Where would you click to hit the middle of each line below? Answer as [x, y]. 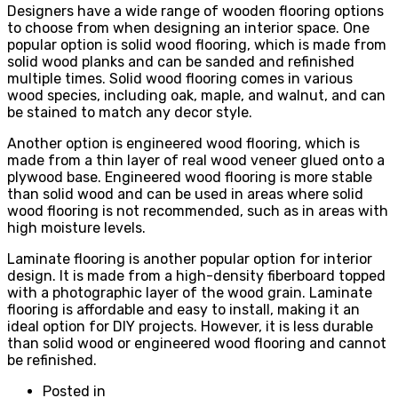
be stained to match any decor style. [130, 113]
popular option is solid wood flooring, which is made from [197, 45]
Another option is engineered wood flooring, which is [183, 144]
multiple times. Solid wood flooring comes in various [180, 79]
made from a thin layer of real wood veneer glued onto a [196, 161]
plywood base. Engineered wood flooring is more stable [190, 178]
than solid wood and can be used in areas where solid [185, 195]
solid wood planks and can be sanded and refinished [181, 62]
